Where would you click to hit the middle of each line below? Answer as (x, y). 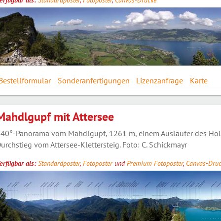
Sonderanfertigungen (93, 80)
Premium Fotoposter (155, 163)
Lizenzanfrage (160, 80)
